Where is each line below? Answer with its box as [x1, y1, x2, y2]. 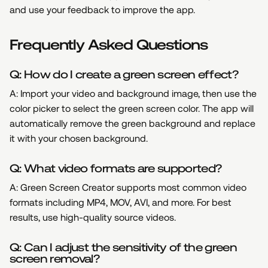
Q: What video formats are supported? [10, 162, 222, 175]
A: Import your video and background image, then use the [10, 87, 257, 99]
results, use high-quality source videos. [10, 211, 176, 223]
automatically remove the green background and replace [10, 117, 255, 129]
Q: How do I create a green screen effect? [10, 68, 239, 81]
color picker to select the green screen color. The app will [10, 102, 254, 114]
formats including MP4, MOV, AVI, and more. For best [10, 196, 232, 208]
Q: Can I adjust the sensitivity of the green [10, 240, 237, 254]
